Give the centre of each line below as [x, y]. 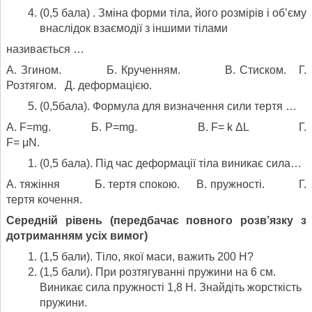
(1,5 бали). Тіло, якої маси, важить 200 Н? [147, 256]
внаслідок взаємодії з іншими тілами [134, 28]
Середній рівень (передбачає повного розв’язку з [156, 220]
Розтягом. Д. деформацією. [79, 85]
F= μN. [23, 142]
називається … [45, 49]
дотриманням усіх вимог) [77, 235]
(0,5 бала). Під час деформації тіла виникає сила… [171, 163]
